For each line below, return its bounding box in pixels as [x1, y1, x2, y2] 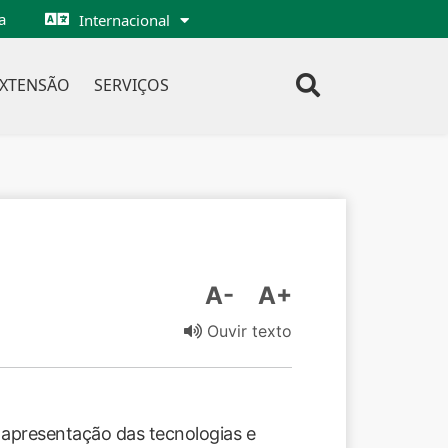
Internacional [79, 10, 170, 30]
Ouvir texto [202, 321, 292, 341]
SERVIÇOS [93, 74, 169, 96]
